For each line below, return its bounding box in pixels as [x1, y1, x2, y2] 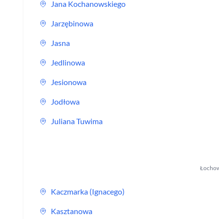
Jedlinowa [51, 58, 85, 67]
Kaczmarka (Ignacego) [51, 187, 125, 196]
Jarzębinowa [51, 19, 93, 28]
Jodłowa [51, 97, 80, 106]
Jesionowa [51, 77, 87, 87]
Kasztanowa [51, 206, 92, 216]
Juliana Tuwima [51, 116, 103, 126]
